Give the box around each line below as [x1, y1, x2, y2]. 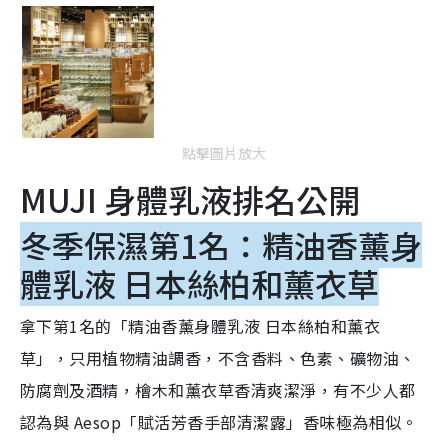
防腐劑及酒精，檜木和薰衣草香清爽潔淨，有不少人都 [20, 378, 416, 403]
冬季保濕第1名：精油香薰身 [20, 222, 422, 269]
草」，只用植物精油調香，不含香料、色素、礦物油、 [20, 346, 416, 371]
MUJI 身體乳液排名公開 [20, 176, 360, 223]
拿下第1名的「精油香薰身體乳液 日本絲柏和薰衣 [20, 314, 381, 339]
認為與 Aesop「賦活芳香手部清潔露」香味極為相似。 [20, 410, 418, 435]
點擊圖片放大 [182, 143, 266, 164]
